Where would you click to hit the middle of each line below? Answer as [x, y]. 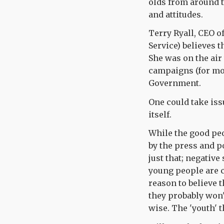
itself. [160, 114]
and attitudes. [176, 14]
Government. [175, 83]
